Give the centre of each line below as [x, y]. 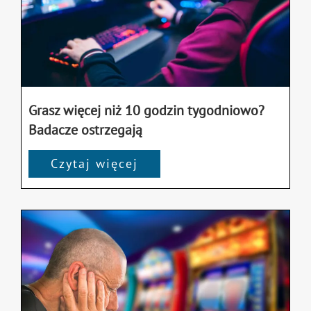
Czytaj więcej [94, 163]
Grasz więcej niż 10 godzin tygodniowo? [146, 110]
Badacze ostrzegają [85, 129]
